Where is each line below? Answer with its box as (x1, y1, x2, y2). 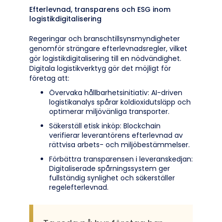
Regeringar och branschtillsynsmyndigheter (29, 34, 180, 44)
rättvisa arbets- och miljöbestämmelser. (49, 140, 190, 150)
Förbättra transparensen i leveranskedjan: (49, 154, 193, 164)
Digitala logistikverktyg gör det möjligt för (29, 63, 171, 73)
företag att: (29, 73, 69, 83)
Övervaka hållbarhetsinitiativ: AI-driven (49, 88, 182, 98)
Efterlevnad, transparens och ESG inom (29, 4, 170, 14)
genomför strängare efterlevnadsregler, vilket (29, 44, 187, 54)
